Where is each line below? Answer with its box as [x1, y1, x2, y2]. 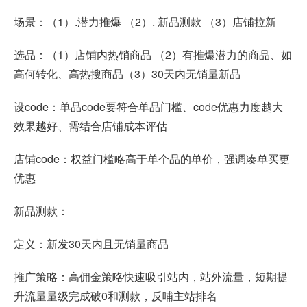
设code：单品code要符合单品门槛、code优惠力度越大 [14, 98, 283, 114]
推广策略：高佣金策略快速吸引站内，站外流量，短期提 [14, 268, 288, 284]
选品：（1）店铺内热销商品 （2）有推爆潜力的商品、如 [14, 46, 292, 62]
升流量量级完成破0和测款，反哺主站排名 [14, 287, 217, 304]
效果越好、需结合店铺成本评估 [14, 117, 167, 134]
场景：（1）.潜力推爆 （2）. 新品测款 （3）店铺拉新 [14, 13, 276, 29]
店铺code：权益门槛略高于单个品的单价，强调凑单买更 [14, 150, 290, 167]
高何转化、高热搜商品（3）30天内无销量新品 [14, 65, 241, 82]
